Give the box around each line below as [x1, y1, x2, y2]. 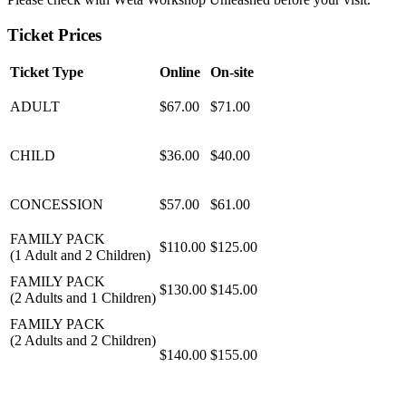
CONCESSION [10, 197, 103, 213]
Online [159, 64, 200, 81]
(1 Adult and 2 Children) [10, 247, 150, 264]
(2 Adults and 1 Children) [10, 290, 156, 306]
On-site [210, 64, 254, 81]
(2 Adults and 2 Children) [10, 333, 156, 349]
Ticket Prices [7, 24, 101, 44]
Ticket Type [10, 64, 83, 81]
